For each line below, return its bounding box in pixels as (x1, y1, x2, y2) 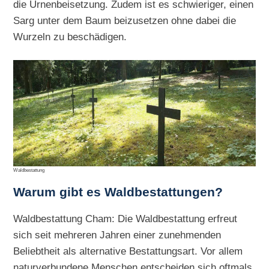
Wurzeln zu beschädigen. (13, 30, 127, 43)
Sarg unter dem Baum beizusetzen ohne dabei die (13, 14, 237, 26)
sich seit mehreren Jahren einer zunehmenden (13, 229, 222, 241)
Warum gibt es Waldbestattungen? (13, 185, 223, 200)
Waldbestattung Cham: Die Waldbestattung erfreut (13, 213, 238, 225)
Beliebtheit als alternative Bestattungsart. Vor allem (13, 245, 243, 258)
